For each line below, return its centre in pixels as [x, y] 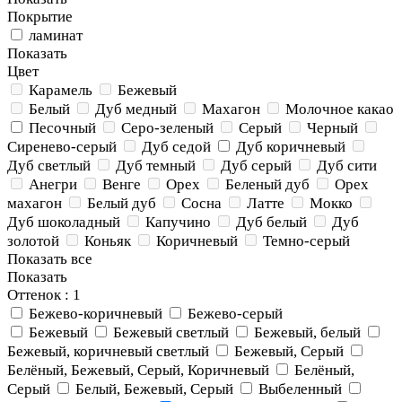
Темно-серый [306, 241]
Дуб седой [176, 147]
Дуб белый [271, 222]
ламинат [56, 35]
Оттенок [34, 295]
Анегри [53, 184]
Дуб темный [156, 166]
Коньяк [108, 241]
